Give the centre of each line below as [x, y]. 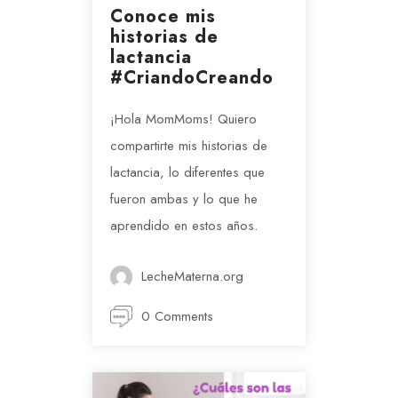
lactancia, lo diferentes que [187, 172]
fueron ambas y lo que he [184, 199]
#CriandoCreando [192, 77]
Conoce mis [163, 16]
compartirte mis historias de [189, 145]
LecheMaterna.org [192, 276]
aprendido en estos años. [184, 225]
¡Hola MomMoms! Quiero [183, 119]
